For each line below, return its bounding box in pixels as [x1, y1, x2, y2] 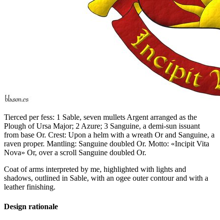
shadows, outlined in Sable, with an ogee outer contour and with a [4, 174, 208, 183]
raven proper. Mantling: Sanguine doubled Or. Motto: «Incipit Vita [4, 139, 209, 148]
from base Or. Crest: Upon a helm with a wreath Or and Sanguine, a [4, 131, 215, 139]
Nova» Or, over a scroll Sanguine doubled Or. [4, 148, 146, 157]
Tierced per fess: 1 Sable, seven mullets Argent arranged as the [4, 113, 197, 122]
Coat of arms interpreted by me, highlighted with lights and [4, 165, 186, 174]
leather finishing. [4, 183, 55, 192]
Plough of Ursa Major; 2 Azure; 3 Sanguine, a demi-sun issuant [4, 122, 200, 131]
